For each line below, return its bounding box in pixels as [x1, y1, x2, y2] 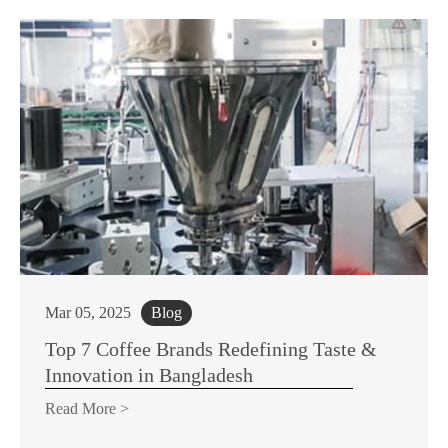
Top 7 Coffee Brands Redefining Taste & [45, 337, 377, 360]
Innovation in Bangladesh [45, 363, 253, 386]
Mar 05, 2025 [45, 303, 131, 321]
